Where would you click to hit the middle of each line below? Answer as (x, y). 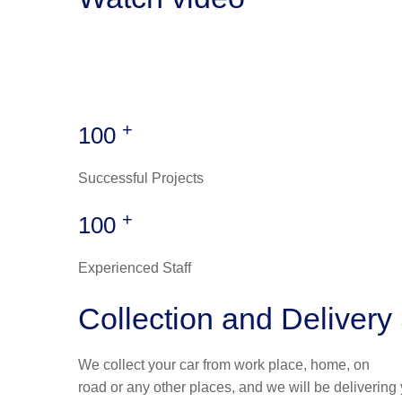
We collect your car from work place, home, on (224, 365)
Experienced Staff (135, 268)
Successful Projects (141, 179)
